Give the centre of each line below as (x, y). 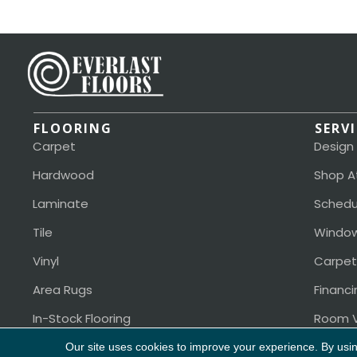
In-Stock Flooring (82, 319)
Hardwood (63, 175)
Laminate (61, 204)
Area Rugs (63, 290)
